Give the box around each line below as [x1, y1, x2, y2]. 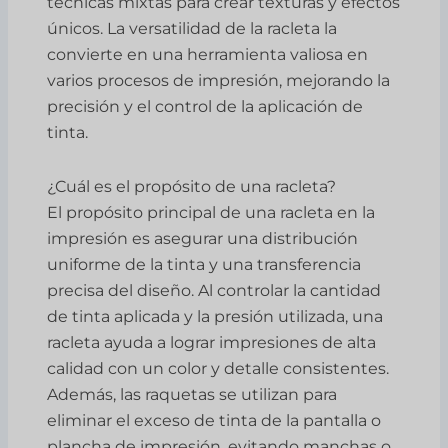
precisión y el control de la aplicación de [47, 96, 364, 116]
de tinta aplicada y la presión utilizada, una [47, 306, 384, 326]
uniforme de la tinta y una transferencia [47, 254, 362, 274]
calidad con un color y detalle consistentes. [47, 358, 390, 378]
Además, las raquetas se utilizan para [47, 384, 338, 404]
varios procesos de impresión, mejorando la [47, 70, 391, 90]
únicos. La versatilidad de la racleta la [47, 18, 338, 38]
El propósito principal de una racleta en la [47, 202, 376, 222]
